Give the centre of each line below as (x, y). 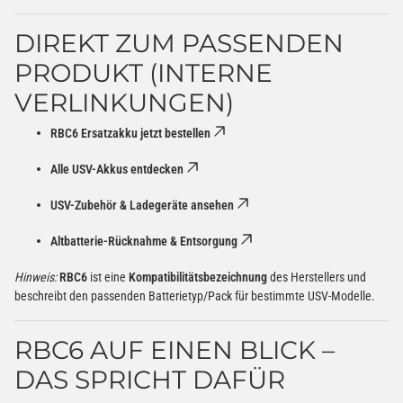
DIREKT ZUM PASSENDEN (179, 43)
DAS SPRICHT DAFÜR (150, 379)
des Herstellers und (317, 277)
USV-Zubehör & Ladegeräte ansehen (142, 205)
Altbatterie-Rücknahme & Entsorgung (144, 241)
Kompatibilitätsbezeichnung (198, 277)
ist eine (108, 277)
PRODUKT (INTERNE (143, 72)
